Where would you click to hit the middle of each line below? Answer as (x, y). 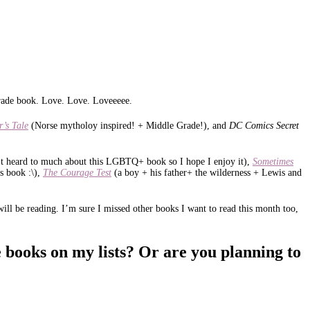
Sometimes (273, 161)
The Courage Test (77, 172)
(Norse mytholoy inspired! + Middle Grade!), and (130, 125)
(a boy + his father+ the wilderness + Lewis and (208, 172)
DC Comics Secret (264, 125)
